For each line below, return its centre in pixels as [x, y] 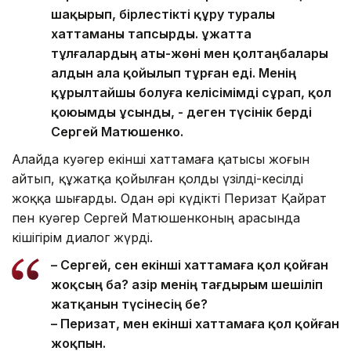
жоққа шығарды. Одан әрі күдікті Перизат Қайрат [169, 198]
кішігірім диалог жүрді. [82, 237]
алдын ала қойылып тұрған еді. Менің [174, 72]
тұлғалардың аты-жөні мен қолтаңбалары [190, 53]
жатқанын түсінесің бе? [131, 304]
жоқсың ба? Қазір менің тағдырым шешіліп [187, 284]
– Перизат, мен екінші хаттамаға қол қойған [195, 323]
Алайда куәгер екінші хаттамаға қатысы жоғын [161, 159]
